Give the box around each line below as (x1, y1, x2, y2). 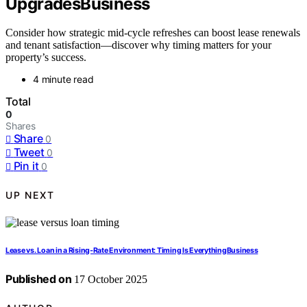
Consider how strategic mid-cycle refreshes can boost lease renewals (5, 27, 300, 39)
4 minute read (33, 73, 94, 86)
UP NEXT (5, 188, 55, 201)
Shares (5, 120, 36, 132)
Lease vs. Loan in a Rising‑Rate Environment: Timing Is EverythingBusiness (5, 246, 258, 256)
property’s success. (5, 51, 86, 64)
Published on (5, 272, 72, 286)
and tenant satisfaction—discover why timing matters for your (5, 39, 271, 51)
